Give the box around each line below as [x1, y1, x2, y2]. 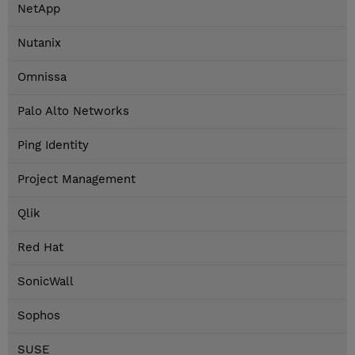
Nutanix [17, 36, 61, 51]
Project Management [17, 172, 136, 187]
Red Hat [17, 240, 63, 255]
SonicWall [17, 274, 74, 289]
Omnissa [17, 70, 67, 85]
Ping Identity [17, 138, 89, 153]
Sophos [17, 308, 60, 323]
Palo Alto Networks [17, 104, 129, 119]
